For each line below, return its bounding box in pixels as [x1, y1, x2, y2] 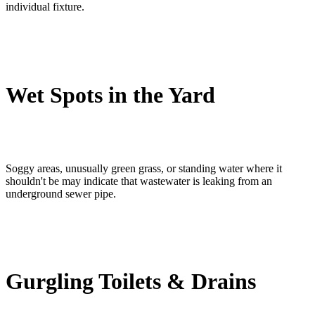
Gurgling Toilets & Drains [6, 269, 256, 295]
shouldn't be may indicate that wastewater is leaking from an [6, 174, 272, 187]
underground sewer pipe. [6, 187, 116, 200]
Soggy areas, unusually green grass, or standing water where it [6, 162, 282, 174]
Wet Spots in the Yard [6, 82, 215, 108]
